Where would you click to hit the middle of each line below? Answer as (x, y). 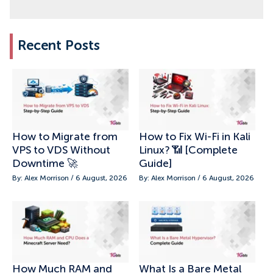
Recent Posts (59, 46)
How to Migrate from (65, 137)
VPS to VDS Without (61, 150)
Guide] (155, 164)
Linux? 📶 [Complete (188, 150)
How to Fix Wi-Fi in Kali (195, 137)
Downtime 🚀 (45, 164)
